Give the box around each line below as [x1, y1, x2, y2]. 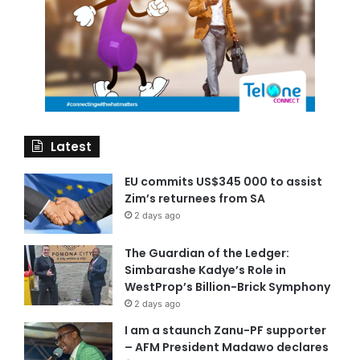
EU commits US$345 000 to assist [125, 174, 322, 190]
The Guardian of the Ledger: [125, 245, 289, 262]
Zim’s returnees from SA [125, 190, 265, 207]
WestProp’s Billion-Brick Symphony [125, 279, 330, 296]
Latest [51, 138, 92, 156]
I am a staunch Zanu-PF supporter [125, 322, 326, 339]
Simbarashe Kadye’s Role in [125, 262, 286, 279]
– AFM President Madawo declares [125, 339, 329, 356]
